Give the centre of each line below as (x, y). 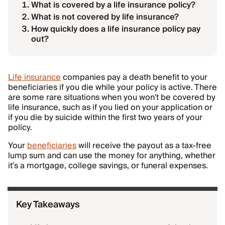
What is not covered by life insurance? (105, 17)
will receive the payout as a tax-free (144, 146)
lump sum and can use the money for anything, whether (112, 156)
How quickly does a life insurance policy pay (116, 29)
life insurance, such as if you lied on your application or (110, 107)
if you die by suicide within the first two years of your (105, 118)
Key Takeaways (48, 205)
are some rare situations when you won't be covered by (112, 97)
